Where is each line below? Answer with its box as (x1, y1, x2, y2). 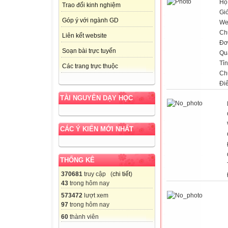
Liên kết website (62, 32, 107, 40)
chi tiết (112, 170, 130, 178)
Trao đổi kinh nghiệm (62, 2, 121, 9)
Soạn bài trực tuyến (62, 47, 116, 55)
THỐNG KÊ (60, 156, 95, 164)
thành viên (68, 213, 99, 221)
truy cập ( (82, 170, 112, 178)
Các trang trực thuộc (62, 63, 118, 70)
